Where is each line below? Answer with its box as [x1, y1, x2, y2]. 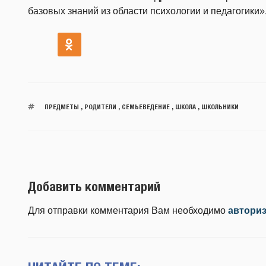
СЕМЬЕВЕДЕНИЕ [121, 102, 170, 110]
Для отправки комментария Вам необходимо [28, 205, 228, 216]
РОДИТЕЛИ [84, 102, 116, 110]
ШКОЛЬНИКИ [201, 102, 239, 110]
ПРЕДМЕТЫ [44, 102, 79, 110]
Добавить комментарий [28, 178, 160, 194]
